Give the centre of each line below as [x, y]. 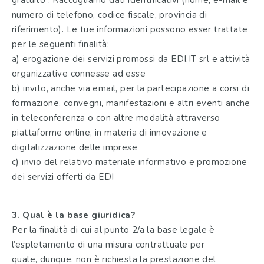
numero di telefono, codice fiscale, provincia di [110, 15]
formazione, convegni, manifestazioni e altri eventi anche [131, 103]
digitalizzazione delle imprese [75, 148]
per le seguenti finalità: [60, 44]
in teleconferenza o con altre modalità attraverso [116, 118]
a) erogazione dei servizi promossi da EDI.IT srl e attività [131, 59]
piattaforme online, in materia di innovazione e [110, 133]
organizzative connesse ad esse [79, 74]
